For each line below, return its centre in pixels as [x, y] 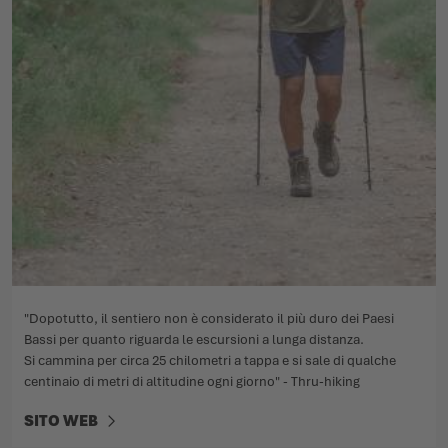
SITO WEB [61, 420]
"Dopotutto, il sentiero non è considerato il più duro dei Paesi [209, 318]
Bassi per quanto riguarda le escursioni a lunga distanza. [194, 339]
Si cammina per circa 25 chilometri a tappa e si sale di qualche [210, 360]
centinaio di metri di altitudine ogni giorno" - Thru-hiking [192, 381]
